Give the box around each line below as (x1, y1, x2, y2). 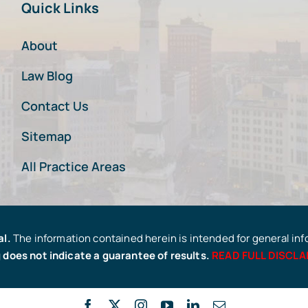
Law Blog (21, 67, 73, 84)
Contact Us (21, 97, 89, 114)
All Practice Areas (21, 157, 126, 175)
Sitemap (21, 127, 71, 144)
